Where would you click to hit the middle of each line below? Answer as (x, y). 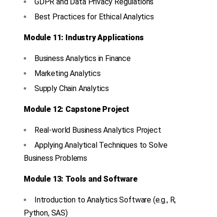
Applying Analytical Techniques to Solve (101, 145)
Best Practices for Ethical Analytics (94, 17)
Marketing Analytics (68, 74)
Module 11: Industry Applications (84, 38)
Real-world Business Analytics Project (98, 130)
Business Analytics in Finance (83, 59)
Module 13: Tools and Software (81, 179)
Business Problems (56, 158)
